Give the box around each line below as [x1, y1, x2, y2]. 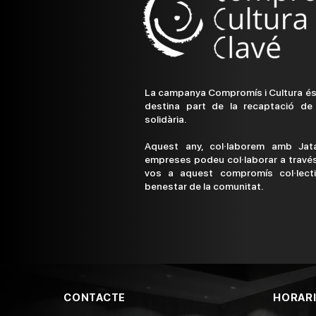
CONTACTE [63, 291, 126, 304]
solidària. [145, 113, 187, 125]
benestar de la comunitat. [145, 180, 264, 192]
